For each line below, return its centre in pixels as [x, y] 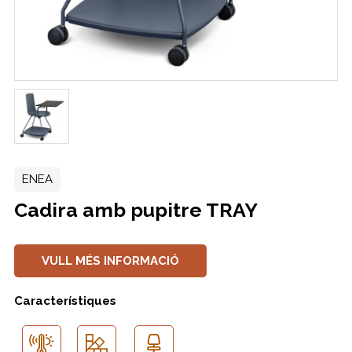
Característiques [65, 301]
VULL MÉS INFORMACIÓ [110, 260]
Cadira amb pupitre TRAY [136, 209]
